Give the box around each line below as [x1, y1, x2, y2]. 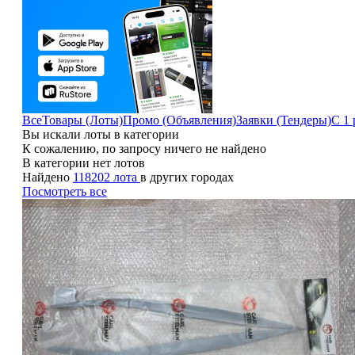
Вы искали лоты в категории [21, 127, 179, 141]
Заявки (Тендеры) [235, 113, 331, 127]
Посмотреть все [21, 184, 107, 198]
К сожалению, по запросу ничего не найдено [21, 141, 266, 155]
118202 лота [72, 170, 140, 184]
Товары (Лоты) [41, 113, 123, 127]
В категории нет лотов [21, 155, 145, 170]
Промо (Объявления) [122, 113, 236, 127]
